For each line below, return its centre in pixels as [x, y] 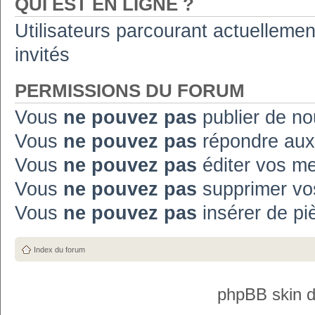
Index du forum [59, 249]
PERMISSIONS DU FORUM [130, 91]
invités [42, 55]
